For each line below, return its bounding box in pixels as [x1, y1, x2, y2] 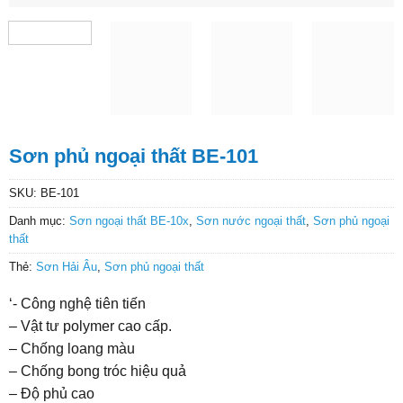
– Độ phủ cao [8, 385, 94, 401]
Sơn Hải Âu [35, 259, 97, 273]
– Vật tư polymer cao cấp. [8, 318, 172, 334]
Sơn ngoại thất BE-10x [68, 213, 189, 228]
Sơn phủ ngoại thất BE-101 [8, 144, 258, 167]
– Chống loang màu [8, 340, 135, 356]
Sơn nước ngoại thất [195, 213, 306, 228]
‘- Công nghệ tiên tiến [8, 295, 146, 311]
